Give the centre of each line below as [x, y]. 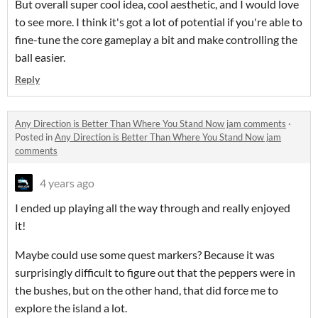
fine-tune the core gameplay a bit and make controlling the [156, 40]
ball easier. [40, 57]
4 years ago [67, 183]
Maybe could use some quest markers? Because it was [145, 255]
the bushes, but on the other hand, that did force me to [147, 290]
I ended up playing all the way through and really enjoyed [153, 208]
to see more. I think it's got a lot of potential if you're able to [159, 22]
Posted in [35, 137]
